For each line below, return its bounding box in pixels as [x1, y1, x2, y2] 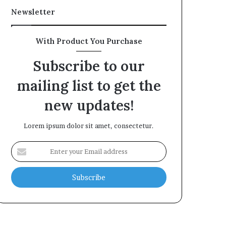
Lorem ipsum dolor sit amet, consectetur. [24, 122, 154, 130]
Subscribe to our [33, 57, 145, 75]
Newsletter [11, 7, 55, 17]
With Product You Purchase [35, 36, 142, 46]
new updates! [44, 96, 134, 115]
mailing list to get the [17, 77, 161, 95]
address [11, 174, 35, 182]
